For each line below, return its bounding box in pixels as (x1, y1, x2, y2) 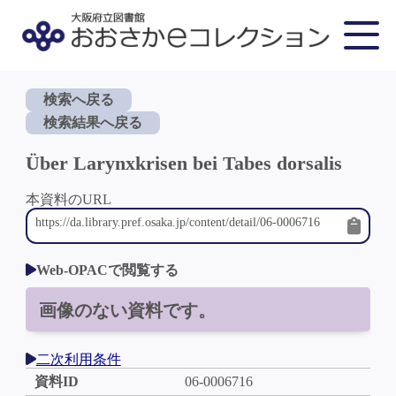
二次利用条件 (35, 351, 121, 367)
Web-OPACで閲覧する (35, 263, 179, 278)
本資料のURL (25, 192, 111, 207)
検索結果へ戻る (42, 115, 142, 130)
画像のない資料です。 (38, 301, 216, 320)
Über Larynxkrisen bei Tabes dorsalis (25, 152, 342, 174)
